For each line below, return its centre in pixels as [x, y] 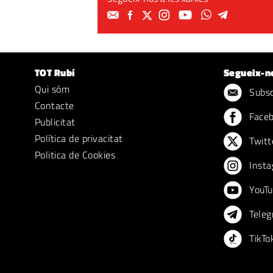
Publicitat [55, 122]
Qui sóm [52, 89]
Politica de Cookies [75, 155]
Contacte [55, 105]
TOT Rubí [55, 73]
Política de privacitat [79, 138]
